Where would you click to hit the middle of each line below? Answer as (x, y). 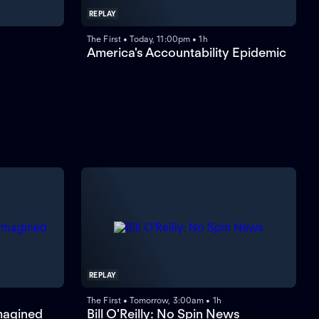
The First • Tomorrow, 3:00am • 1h (154, 300)
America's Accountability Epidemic (187, 53)
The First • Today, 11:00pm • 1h (147, 39)
